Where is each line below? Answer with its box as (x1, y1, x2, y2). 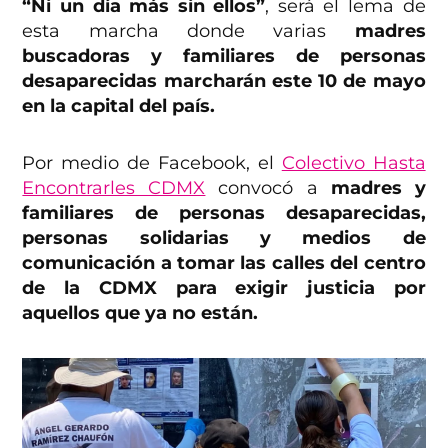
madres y (330, 177, 426, 200)
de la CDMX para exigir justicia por (22, 277, 426, 300)
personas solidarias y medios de (22, 227, 426, 250)
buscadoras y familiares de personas (22, 45, 426, 68)
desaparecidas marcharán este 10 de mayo (22, 70, 426, 93)
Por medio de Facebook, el (22, 152, 282, 175)
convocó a (205, 177, 331, 200)
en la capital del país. (22, 95, 216, 118)
